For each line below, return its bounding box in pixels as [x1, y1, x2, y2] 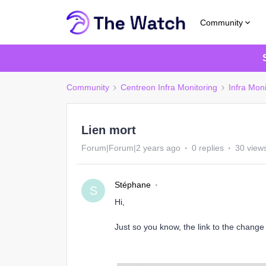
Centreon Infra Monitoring [121, 83, 217, 92]
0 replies [192, 143, 224, 153]
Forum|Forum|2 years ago [81, 143, 180, 153]
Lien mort [81, 123, 136, 137]
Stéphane [115, 180, 151, 189]
